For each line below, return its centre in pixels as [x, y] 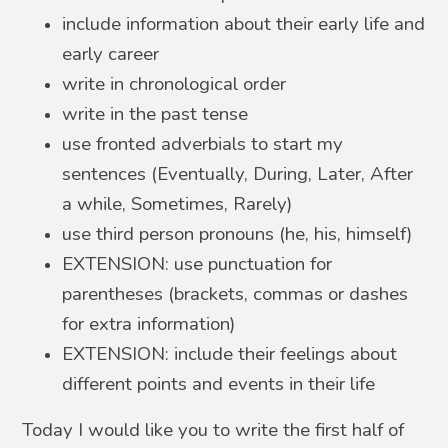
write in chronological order [174, 83]
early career [111, 53]
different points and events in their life [219, 383]
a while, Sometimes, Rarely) [177, 203]
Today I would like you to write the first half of [213, 429]
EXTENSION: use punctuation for [197, 263]
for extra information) [149, 323]
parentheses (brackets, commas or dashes [235, 293]
